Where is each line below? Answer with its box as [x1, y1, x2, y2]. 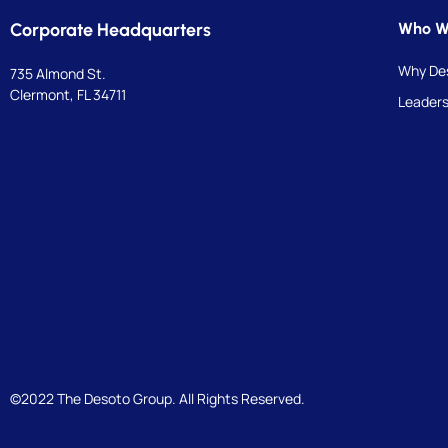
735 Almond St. [10, 63, 106, 83]
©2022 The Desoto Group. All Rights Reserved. [10, 388, 305, 408]
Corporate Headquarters [10, 18, 211, 41]
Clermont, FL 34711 [10, 84, 126, 104]
